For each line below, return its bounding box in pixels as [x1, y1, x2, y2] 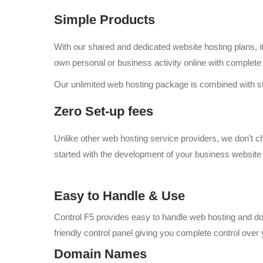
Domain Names [54, 246, 147, 261]
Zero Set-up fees [54, 103, 153, 119]
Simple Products [54, 12, 155, 27]
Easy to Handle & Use [54, 188, 185, 203]
